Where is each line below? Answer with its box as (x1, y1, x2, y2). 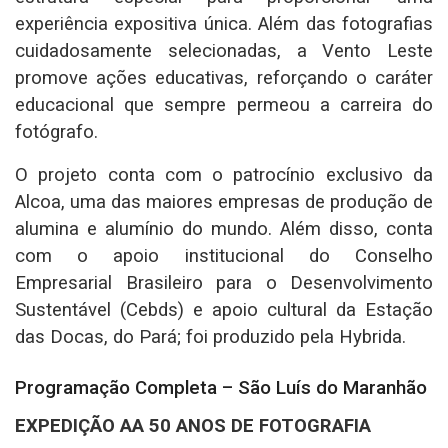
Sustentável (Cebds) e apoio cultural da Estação (15, 298, 433, 321)
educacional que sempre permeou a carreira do (15, 93, 433, 116)
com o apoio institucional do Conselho (15, 244, 433, 267)
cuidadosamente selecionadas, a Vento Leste (15, 39, 433, 62)
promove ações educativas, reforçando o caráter (15, 66, 433, 89)
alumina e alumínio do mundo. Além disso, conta (15, 217, 433, 240)
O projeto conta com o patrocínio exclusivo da (15, 163, 433, 186)
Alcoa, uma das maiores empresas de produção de (15, 190, 433, 213)
